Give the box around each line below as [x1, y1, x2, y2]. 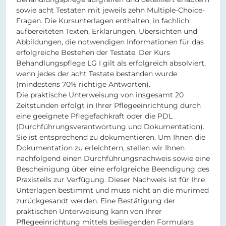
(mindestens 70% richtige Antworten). [16, 80, 150, 89]
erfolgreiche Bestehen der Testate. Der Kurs [16, 48, 170, 58]
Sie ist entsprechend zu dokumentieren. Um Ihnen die [16, 133, 205, 142]
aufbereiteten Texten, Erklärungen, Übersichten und [16, 27, 197, 36]
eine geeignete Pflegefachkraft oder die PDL [16, 111, 173, 121]
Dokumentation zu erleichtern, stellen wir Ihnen [16, 143, 185, 153]
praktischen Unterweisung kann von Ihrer [16, 207, 162, 216]
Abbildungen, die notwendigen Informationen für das [16, 37, 204, 47]
